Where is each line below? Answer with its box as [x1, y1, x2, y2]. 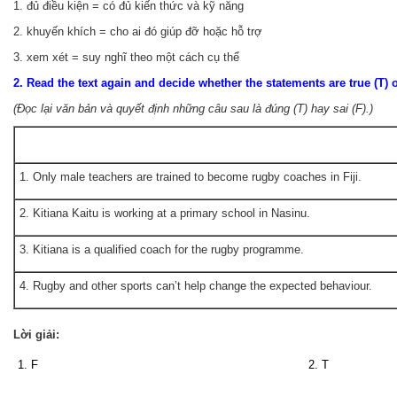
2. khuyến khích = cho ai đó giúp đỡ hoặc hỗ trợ [13, 25, 262, 39]
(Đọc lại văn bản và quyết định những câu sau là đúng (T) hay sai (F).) [13, 102, 373, 116]
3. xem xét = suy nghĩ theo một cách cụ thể [13, 51, 239, 65]
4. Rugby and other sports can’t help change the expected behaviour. [19, 279, 372, 293]
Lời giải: [13, 327, 59, 341]
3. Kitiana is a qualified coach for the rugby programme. [19, 243, 304, 257]
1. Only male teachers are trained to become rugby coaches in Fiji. [19, 170, 362, 184]
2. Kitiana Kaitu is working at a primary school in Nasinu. [19, 206, 310, 221]
